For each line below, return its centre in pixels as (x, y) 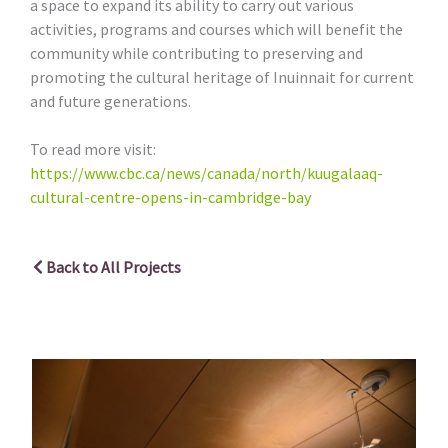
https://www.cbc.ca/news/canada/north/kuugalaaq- (206, 172)
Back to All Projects (113, 266)
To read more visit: (93, 148)
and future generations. (110, 100)
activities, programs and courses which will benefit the (216, 28)
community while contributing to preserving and (196, 52)
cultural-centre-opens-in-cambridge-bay (170, 196)
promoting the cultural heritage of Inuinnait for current (222, 76)
